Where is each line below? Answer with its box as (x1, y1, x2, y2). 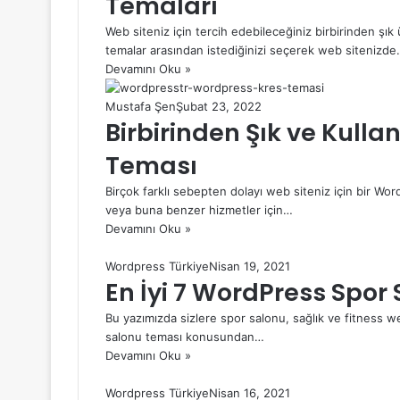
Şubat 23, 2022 (176, 98, 262, 113)
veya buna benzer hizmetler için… (105, 202, 293, 217)
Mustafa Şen (105, 98, 176, 113)
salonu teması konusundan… (105, 329, 264, 344)
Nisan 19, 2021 (209, 258, 290, 273)
